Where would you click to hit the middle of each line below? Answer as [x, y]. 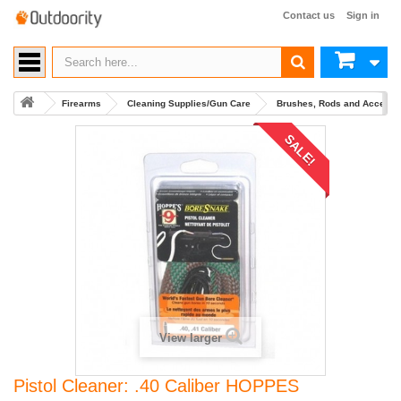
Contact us [309, 15]
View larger [190, 338]
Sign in [363, 15]
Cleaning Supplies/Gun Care [189, 103]
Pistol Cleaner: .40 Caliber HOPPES [156, 386]
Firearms [81, 103]
